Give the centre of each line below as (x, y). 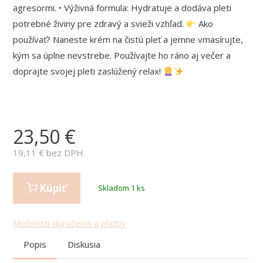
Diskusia (84, 244)
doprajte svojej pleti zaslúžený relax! (88, 71)
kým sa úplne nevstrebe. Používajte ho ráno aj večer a (122, 55)
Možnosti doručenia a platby (70, 223)
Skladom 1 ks (122, 188)
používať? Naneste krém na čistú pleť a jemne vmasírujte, (128, 40)
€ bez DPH (60, 153)
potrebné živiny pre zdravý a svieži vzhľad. (100, 24)
